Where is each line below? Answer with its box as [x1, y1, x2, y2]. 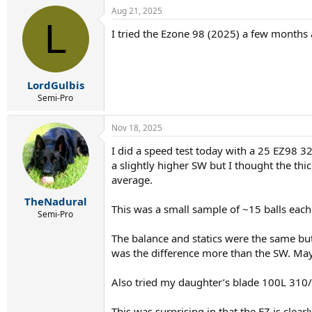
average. [111, 172, 153, 187]
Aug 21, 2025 [111, 5, 162, 17]
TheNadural [24, 194, 87, 208]
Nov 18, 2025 [111, 121, 162, 134]
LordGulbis [26, 77, 84, 92]
